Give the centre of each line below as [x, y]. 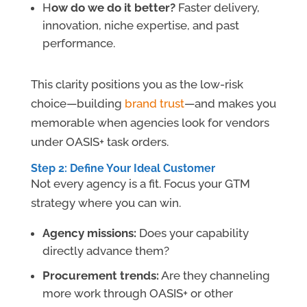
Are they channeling [214, 276]
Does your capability [192, 233]
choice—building [77, 104]
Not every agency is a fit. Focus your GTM [140, 184]
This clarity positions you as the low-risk [137, 85]
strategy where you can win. [106, 203]
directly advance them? [106, 251]
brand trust [154, 104]
